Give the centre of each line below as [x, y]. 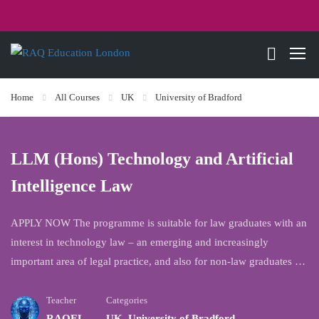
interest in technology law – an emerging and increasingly [140, 242]
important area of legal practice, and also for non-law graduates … [158, 261]
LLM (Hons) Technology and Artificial [152, 159]
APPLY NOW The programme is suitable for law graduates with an [159, 223]
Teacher [61, 300]
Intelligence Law [72, 186]
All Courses [77, 97]
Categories [127, 300]
